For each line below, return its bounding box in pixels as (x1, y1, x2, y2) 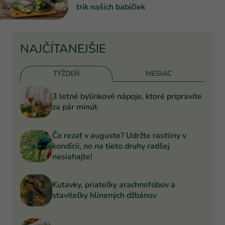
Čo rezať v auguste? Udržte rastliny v (52, 130, 186, 141)
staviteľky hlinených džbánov (52, 190, 157, 201)
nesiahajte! (52, 151, 92, 162)
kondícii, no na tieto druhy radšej (52, 140, 170, 152)
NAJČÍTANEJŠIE (20, 41, 106, 57)
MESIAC (146, 69, 172, 79)
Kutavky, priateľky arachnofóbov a (52, 179, 175, 191)
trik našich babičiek (76, 2, 145, 13)
